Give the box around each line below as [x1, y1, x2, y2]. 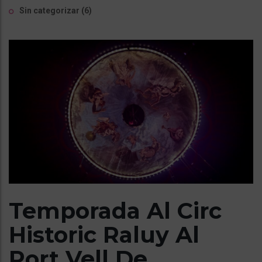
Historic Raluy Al [9, 220, 199, 249]
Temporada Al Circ [9, 196, 222, 225]
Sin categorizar [19, 6, 80, 15]
